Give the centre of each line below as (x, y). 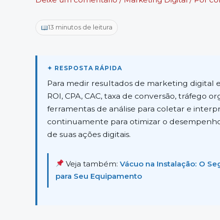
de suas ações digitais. (89, 134)
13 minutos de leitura (80, 27)
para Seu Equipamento (99, 176)
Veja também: (92, 164)
